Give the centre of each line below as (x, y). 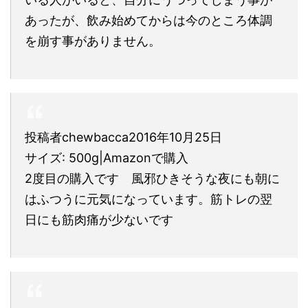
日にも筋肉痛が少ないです (99, 219)
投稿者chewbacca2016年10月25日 (123, 137)
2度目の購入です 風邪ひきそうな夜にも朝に (152, 178)
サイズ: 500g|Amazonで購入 (107, 157)
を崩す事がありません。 (93, 41)
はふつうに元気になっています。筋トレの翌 (148, 199)
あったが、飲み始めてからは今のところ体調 (148, 20)
